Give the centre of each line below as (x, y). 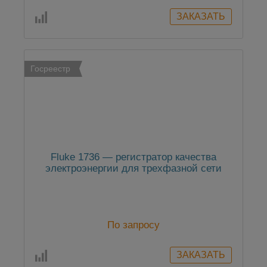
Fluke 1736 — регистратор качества (133, 157)
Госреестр (50, 69)
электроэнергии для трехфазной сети (133, 169)
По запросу (133, 225)
